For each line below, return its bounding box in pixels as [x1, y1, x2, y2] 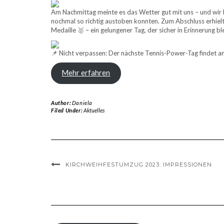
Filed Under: [51, 107, 83, 114]
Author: [51, 99, 72, 106]
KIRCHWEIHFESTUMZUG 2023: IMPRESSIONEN [65, 161, 212, 168]
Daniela [71, 99, 93, 106]
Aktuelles [83, 107, 104, 114]
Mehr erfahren [61, 68, 110, 77]
